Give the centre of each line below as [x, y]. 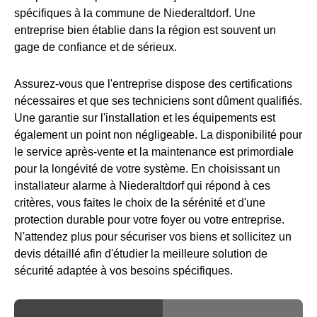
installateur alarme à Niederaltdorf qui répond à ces [142, 185]
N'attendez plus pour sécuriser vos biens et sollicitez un [153, 236]
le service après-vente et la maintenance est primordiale [154, 151]
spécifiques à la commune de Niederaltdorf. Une [135, 13]
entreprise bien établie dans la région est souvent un [145, 30]
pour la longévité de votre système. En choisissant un [147, 168]
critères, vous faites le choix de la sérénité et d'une [140, 202]
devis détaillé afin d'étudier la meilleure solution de [141, 253]
